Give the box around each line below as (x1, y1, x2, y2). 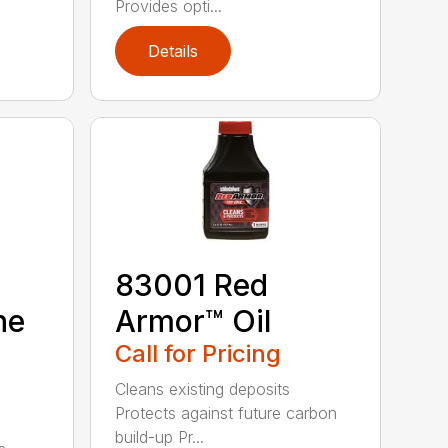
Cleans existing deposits (115, 379, 291, 400)
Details (148, 41, 199, 62)
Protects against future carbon (115, 403, 338, 424)
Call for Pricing (115, 339, 282, 369)
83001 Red (115, 267, 269, 304)
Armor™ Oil (115, 303, 272, 340)
